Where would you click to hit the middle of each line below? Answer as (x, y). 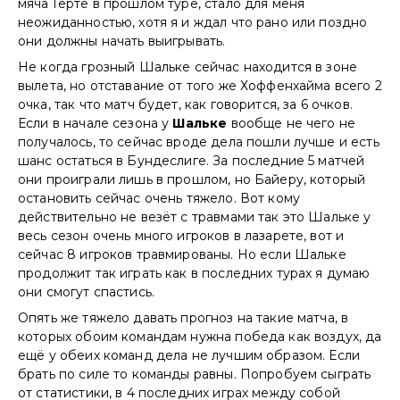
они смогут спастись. (87, 292)
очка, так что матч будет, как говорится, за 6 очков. (185, 105)
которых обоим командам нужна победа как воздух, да (200, 337)
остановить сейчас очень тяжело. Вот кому (159, 199)
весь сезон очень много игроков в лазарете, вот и (181, 236)
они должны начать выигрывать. (122, 42)
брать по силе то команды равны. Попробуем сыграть (195, 375)
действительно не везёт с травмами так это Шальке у (195, 217)
